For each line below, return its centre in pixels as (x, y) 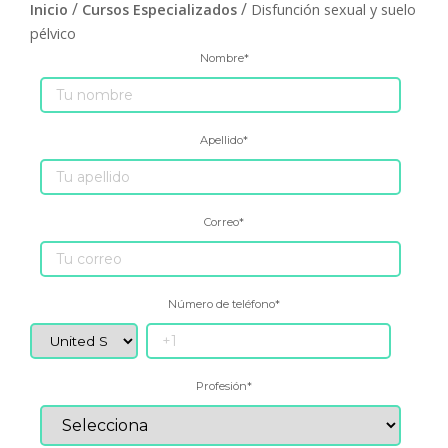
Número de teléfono (221, 304)
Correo (221, 222)
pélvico (53, 34)
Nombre (221, 58)
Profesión (221, 386)
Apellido (221, 140)
